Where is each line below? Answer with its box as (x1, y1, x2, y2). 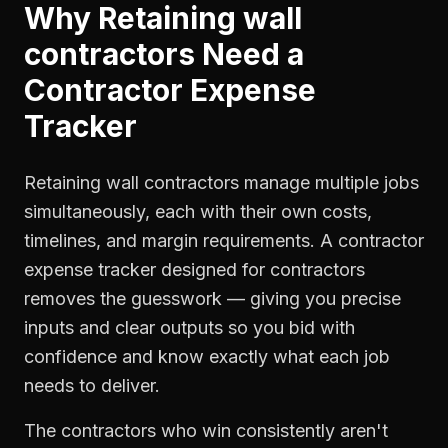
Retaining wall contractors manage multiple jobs (24, 172, 419, 193)
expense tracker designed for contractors (24, 259, 365, 280)
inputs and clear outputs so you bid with (24, 317, 355, 338)
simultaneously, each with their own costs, (24, 201, 372, 222)
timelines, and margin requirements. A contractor (24, 230, 424, 251)
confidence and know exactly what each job (24, 346, 390, 367)
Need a (195, 36, 304, 72)
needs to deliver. (24, 375, 160, 396)
